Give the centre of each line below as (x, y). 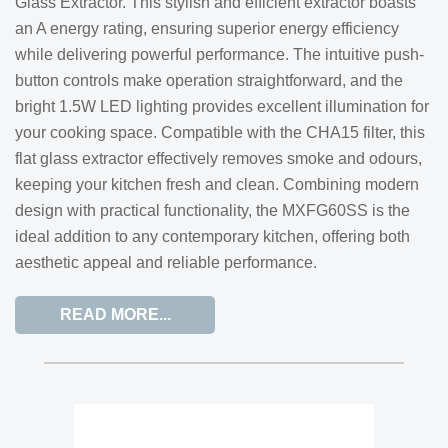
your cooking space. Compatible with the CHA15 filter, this (220, 132)
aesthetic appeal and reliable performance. (166, 262)
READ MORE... (115, 314)
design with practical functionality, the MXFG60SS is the (212, 210)
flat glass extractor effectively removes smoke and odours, (218, 158)
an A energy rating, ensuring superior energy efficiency (207, 28)
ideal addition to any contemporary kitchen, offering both (212, 236)
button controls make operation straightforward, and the (209, 80)
